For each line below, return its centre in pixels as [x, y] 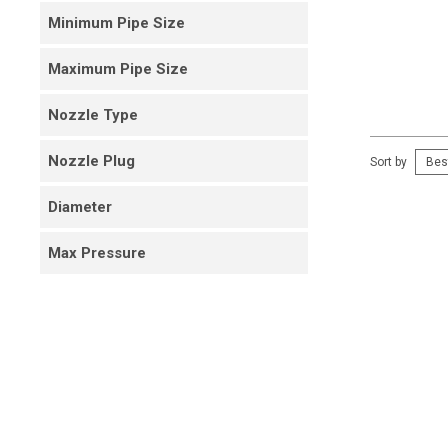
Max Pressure [97, 253]
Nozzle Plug [91, 161]
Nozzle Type [93, 115]
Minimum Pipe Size [116, 23]
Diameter [80, 207]
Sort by [388, 162]
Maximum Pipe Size [118, 69]
